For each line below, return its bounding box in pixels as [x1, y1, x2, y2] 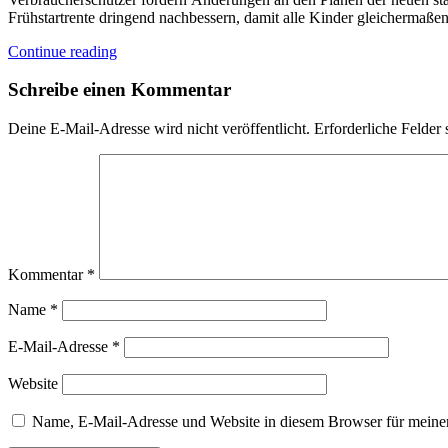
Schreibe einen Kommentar [8, 79, 231, 101]
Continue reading [8, 42, 117, 60]
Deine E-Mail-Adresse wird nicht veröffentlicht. [8, 120, 310, 138]
